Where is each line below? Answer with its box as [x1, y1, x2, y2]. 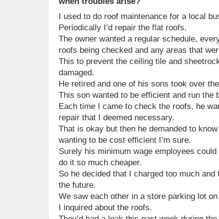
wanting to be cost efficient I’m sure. [59, 135, 191, 145]
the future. [59, 180, 96, 190]
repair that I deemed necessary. [59, 113, 175, 123]
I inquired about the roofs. [59, 203, 152, 213]
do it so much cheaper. [59, 158, 142, 168]
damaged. [59, 68, 94, 78]
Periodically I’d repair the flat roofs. [59, 23, 187, 33]
